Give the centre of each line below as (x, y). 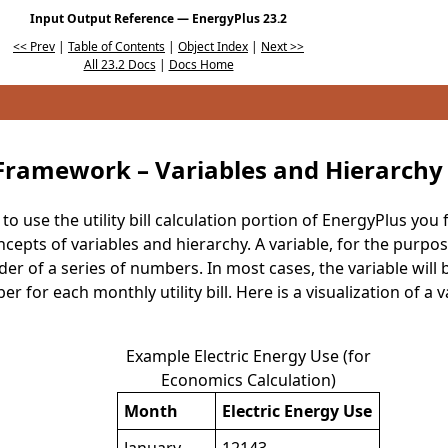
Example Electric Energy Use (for (248, 356)
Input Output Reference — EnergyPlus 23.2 (158, 18)
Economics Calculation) (248, 380)
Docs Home (201, 64)
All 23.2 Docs (119, 64)
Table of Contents (116, 46)
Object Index (213, 46)
